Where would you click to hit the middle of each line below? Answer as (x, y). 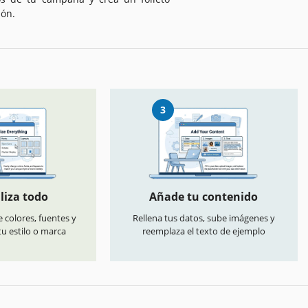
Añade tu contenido (204, 197)
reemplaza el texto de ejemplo (203, 231)
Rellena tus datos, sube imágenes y (203, 218)
